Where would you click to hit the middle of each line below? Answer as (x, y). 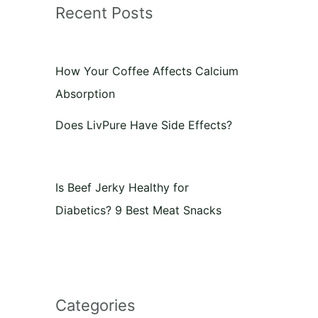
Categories (95, 305)
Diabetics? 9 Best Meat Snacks (138, 210)
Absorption (85, 94)
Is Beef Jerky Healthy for (122, 187)
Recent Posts (104, 13)
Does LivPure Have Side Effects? (144, 125)
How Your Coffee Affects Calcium (147, 71)
